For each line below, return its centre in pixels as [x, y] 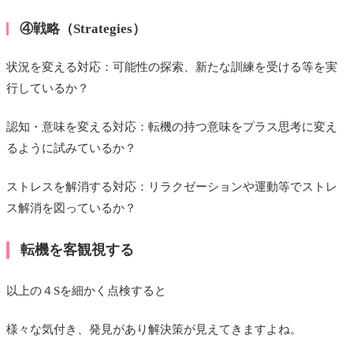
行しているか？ [48, 89]
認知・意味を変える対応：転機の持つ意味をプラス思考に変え [172, 127]
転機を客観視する [77, 249]
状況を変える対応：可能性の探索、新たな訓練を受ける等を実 [172, 67]
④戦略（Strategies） [82, 28]
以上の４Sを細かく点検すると [86, 291]
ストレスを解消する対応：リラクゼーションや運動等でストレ [172, 187]
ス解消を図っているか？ [71, 208]
